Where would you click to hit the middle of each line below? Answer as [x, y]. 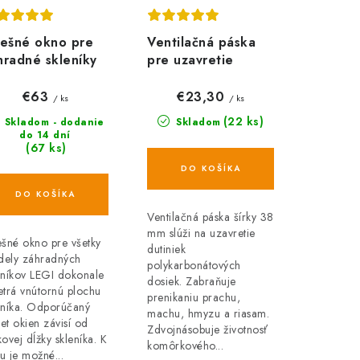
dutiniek [166, 249]
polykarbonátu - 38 [209, 77]
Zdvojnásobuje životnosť [208, 329]
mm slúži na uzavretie [201, 233]
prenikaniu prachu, [194, 297]
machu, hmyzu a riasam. [208, 313]
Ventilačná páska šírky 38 [211, 217]
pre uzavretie [190, 59]
